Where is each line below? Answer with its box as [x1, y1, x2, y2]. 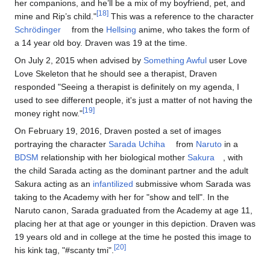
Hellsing [106, 24, 136, 34]
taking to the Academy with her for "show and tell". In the [14, 192, 229, 202]
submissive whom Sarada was [133, 178, 251, 189]
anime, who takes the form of [136, 24, 250, 34]
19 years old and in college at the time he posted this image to [14, 231, 251, 242]
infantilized [93, 178, 133, 189]
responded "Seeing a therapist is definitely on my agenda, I [14, 81, 239, 92]
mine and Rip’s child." [14, 11, 96, 21]
